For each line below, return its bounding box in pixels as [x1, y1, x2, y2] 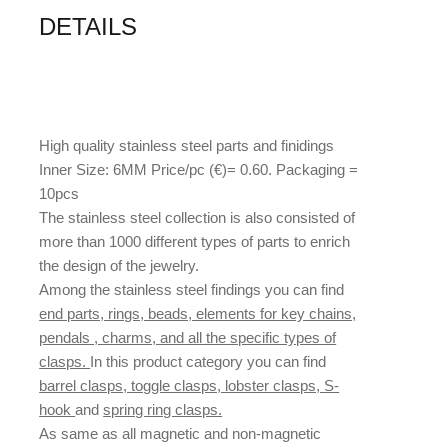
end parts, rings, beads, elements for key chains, [39, 305, 357, 323]
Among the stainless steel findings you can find [39, 281, 345, 299]
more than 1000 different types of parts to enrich [39, 233, 351, 251]
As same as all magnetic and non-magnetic [39, 425, 322, 443]
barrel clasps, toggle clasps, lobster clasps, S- [39, 377, 340, 395]
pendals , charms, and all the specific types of [39, 329, 337, 347]
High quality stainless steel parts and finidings [39, 137, 335, 155]
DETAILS [39, 13, 138, 41]
